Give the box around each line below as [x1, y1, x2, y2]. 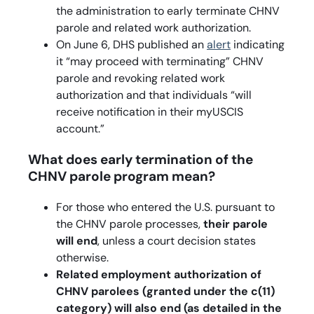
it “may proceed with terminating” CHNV [56, 53, 264, 69]
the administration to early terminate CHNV [56, 3, 280, 18]
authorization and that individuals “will [56, 87, 252, 102]
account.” [56, 121, 104, 136]
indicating [231, 36, 285, 52]
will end [56, 233, 97, 248]
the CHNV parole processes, [56, 216, 203, 231]
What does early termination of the [28, 150, 253, 168]
